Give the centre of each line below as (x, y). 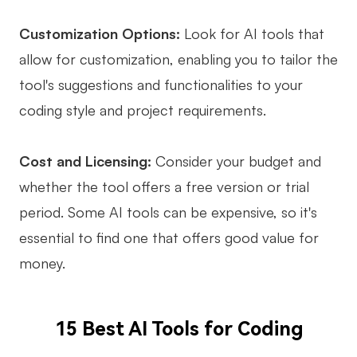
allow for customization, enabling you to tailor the (178, 59)
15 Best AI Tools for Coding (178, 330)
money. (42, 263)
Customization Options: (102, 34)
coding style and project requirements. (143, 110)
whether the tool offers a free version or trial (164, 187)
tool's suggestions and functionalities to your (161, 85)
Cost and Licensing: (85, 161)
